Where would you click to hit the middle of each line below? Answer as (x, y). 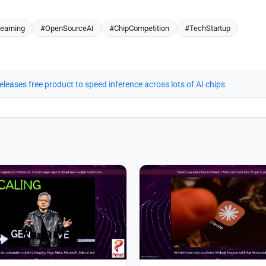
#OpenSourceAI (67, 28)
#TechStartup (208, 28)
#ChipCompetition (139, 28)
